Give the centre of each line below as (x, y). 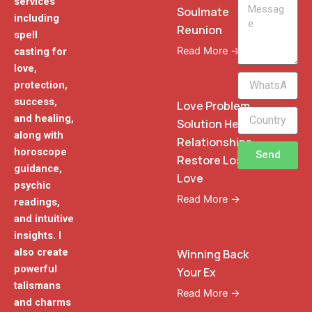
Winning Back (213, 254)
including (37, 18)
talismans (37, 286)
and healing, (44, 119)
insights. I (38, 236)
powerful (36, 269)
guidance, (38, 169)
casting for (40, 52)
